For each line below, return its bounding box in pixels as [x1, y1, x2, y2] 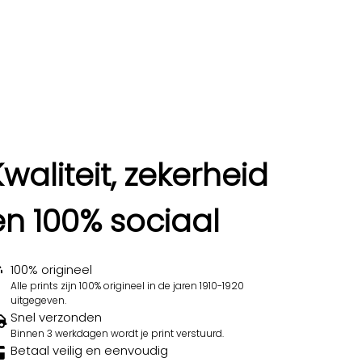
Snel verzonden [10, 308, 102, 326]
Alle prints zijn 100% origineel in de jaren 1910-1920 [10, 278, 244, 293]
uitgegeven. [10, 293, 66, 307]
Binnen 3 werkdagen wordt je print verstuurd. [10, 326, 224, 340]
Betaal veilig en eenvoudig [10, 341, 168, 359]
